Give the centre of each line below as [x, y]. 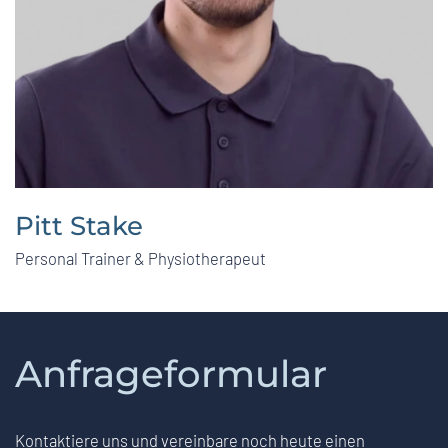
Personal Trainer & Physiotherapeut [140, 258]
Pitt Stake [79, 226]
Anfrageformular [171, 374]
